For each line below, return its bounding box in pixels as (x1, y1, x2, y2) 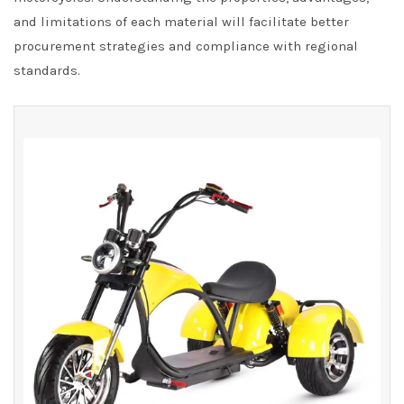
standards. (14, 62, 80, 78)
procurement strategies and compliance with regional (14, 38, 358, 54)
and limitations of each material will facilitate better (14, 14, 349, 30)
